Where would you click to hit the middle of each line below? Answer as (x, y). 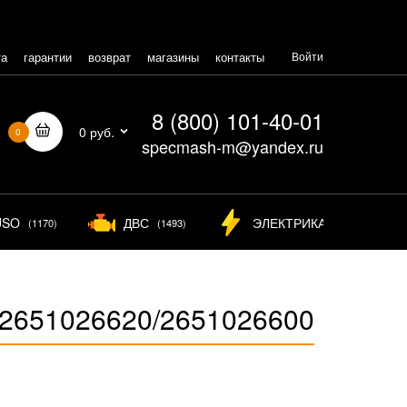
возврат (109, 56)
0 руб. (97, 131)
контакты (240, 56)
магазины (173, 56)
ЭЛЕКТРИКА (289, 223)
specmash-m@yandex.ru (233, 146)
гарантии (48, 56)
